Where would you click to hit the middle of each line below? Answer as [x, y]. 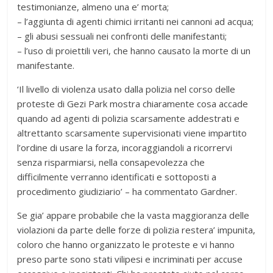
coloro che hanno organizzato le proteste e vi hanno [126, 244]
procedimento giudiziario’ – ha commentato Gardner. [127, 191]
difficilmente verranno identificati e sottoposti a [117, 176]
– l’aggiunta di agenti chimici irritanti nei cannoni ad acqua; [136, 21]
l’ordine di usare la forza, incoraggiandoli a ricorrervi [125, 147]
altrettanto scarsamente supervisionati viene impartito [132, 133]
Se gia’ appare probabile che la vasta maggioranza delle [133, 215]
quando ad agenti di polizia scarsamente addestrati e [129, 118]
